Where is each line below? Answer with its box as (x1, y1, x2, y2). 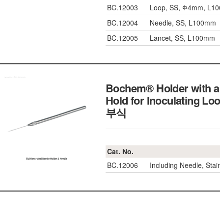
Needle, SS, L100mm (150, 18, 216, 27)
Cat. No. (107, 146, 134, 156)
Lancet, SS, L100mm (150, 33, 215, 43)
